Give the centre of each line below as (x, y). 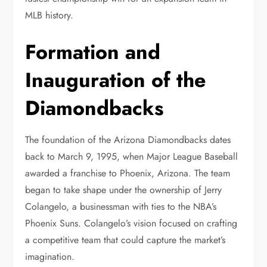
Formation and (93, 52)
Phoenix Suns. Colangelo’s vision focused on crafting (131, 223)
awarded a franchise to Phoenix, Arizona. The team (128, 173)
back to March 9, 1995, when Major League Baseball (132, 156)
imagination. (50, 257)
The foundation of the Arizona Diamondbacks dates (128, 140)
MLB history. (49, 15)
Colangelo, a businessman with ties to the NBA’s (121, 207)
